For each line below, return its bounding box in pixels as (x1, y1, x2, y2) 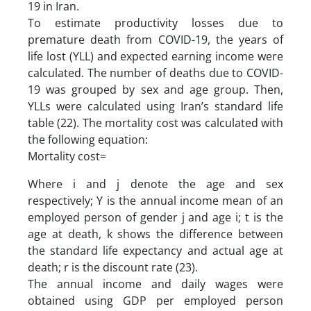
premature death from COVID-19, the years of (28, 31, 283, 47)
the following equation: (28, 131, 148, 147)
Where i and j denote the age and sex (28, 176, 283, 192)
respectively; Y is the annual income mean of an (28, 192, 283, 208)
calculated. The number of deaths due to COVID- (28, 65, 283, 81)
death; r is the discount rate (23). (28, 259, 201, 275)
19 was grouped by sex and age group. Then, (28, 81, 283, 97)
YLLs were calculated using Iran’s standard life (28, 98, 283, 114)
